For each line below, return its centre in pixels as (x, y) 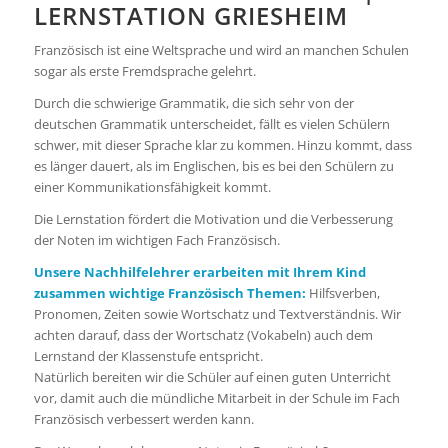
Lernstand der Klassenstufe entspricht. (148, 356)
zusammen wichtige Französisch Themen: (169, 293)
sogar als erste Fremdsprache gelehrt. (144, 71)
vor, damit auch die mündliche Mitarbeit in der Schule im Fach (216, 398)
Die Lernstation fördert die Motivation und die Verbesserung (213, 219)
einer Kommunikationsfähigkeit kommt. (152, 187)
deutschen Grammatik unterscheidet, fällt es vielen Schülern (211, 124)
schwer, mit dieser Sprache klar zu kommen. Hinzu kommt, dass (222, 145)
